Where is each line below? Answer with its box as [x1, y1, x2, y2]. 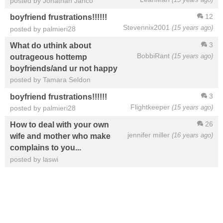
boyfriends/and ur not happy [10, 64, 117, 73]
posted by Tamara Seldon [10, 76, 91, 84]
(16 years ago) [172, 131, 213, 139]
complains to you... [10, 143, 81, 152]
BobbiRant [137, 51, 170, 60]
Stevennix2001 [123, 23, 170, 32]
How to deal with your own [10, 120, 109, 129]
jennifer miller [127, 131, 170, 139]
